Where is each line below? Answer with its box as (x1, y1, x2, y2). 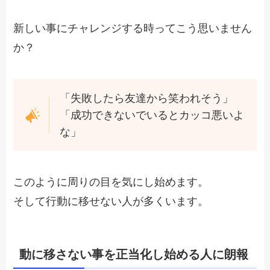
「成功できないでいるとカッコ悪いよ (59, 108, 244, 121)
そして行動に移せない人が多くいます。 (13, 195, 209, 208)
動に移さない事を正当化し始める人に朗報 (19, 248, 249, 262)
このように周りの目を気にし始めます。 (13, 176, 209, 189)
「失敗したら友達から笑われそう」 (59, 92, 233, 104)
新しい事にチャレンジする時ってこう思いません (13, 22, 253, 34)
